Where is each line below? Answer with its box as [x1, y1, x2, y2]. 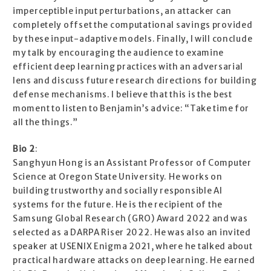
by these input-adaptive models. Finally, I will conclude [13, 34, 253, 45]
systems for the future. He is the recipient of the [13, 200, 223, 211]
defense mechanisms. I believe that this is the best [13, 90, 232, 100]
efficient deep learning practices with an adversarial [13, 62, 244, 73]
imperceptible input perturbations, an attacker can [13, 6, 232, 17]
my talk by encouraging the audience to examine [13, 48, 224, 59]
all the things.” [13, 117, 78, 128]
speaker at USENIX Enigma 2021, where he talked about [13, 241, 253, 252]
